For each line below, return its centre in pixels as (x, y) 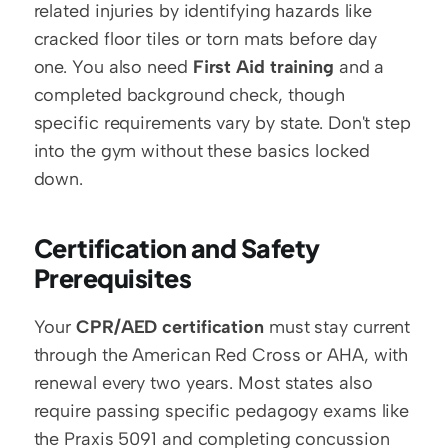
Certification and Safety (176, 248)
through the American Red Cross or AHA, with (221, 355)
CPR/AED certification (170, 327)
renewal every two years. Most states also (203, 383)
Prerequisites (112, 278)
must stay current (337, 327)
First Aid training (263, 67)
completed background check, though (189, 95)
